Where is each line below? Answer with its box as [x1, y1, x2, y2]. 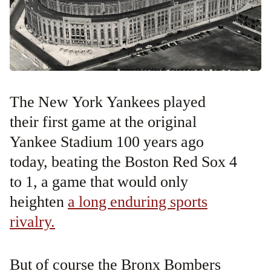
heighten [10, 192, 68, 212]
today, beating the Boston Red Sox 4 [10, 152, 237, 172]
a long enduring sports [68, 192, 207, 212]
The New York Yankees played [10, 92, 19, 112]
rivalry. [10, 212, 55, 232]
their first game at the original [10, 112, 197, 132]
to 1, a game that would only [10, 172, 188, 192]
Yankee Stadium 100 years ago [10, 132, 204, 152]
